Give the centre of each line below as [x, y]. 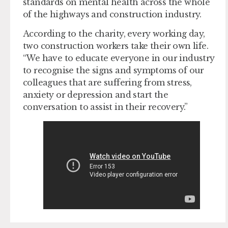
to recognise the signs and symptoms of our [113, 70]
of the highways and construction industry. [112, 14]
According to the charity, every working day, [114, 33]
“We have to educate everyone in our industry [119, 58]
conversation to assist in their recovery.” [105, 107]
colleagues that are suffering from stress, [107, 82]
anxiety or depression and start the [95, 94]
